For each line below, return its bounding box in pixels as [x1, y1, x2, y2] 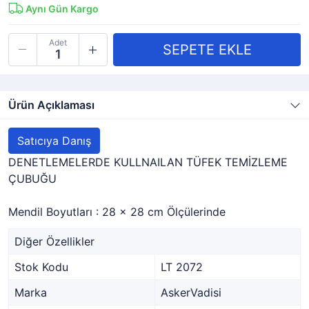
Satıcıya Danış [17, 134, 91, 148]
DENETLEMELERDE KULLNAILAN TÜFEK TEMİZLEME [8, 155, 288, 169]
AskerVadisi [161, 286, 221, 299]
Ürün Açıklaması [8, 98, 94, 112]
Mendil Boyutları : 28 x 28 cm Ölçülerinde [8, 205, 226, 219]
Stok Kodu [14, 260, 68, 274]
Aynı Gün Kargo [26, 3, 99, 14]
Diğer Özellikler [14, 235, 94, 248]
